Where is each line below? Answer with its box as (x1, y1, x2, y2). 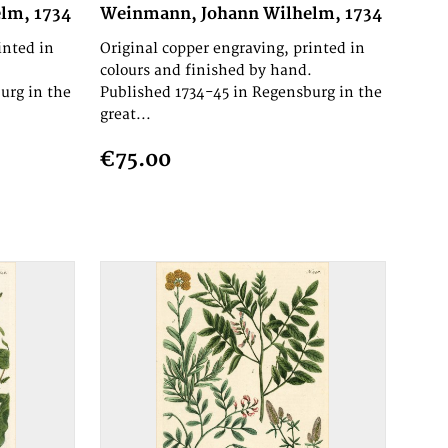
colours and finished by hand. (99, 62, 312, 80)
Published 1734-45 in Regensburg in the (99, 84, 382, 102)
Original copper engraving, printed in (99, 40, 365, 58)
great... (99, 106, 151, 124)
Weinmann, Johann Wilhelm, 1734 (99, 4, 382, 25)
